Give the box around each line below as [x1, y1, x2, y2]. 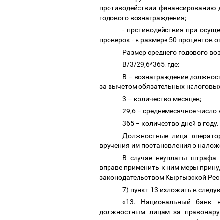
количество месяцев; [132, 95, 204, 103]
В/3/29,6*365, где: [122, 60, 181, 69]
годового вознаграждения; [99, 14, 188, 22]
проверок [99, 36, 130, 44]
